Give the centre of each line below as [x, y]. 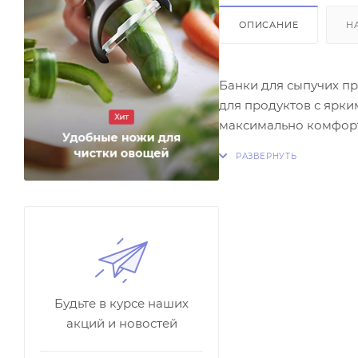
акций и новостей [121, 324]
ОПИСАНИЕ [269, 24]
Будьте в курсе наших [121, 304]
